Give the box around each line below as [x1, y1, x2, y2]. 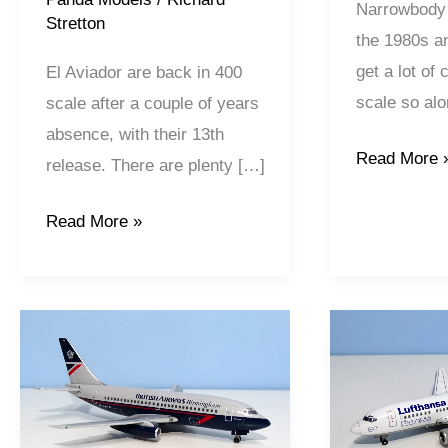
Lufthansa [354, 315, 428, 335]
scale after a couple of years [45, 93, 259, 113]
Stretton [45, 14, 105, 34]
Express [354, 346, 417, 366]
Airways [44, 346, 105, 366]
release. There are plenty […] [45, 155, 265, 175]
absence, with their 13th [45, 124, 224, 144]
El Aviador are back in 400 [45, 62, 242, 82]
